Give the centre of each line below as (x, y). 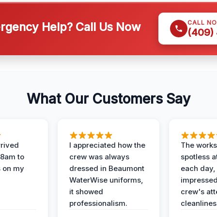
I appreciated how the (107, 145)
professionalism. (98, 203)
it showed (86, 192)
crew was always (99, 157)
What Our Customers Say (108, 99)
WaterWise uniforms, (106, 180)
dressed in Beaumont (107, 168)
